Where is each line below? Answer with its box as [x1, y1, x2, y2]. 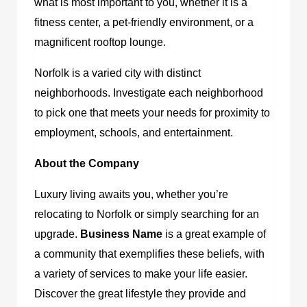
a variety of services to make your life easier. [34, 267, 247, 280]
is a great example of [165, 228, 266, 240]
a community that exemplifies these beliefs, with [34, 247, 265, 260]
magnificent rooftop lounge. [34, 36, 166, 48]
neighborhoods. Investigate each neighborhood [34, 86, 263, 99]
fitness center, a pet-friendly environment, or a [34, 16, 254, 28]
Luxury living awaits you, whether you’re [34, 188, 228, 200]
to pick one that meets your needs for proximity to [34, 106, 270, 119]
